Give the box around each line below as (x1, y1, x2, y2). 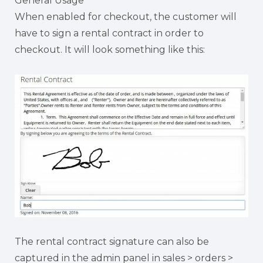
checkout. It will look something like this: (15, 44, 205, 56)
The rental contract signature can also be (15, 236, 209, 248)
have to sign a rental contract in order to (15, 28, 204, 39)
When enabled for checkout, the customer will (15, 11, 237, 23)
